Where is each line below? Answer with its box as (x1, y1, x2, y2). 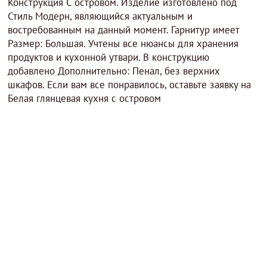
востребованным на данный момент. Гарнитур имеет (8, 23, 240, 36)
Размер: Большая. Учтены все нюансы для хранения (8, 37, 239, 50)
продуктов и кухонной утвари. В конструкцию (8, 51, 210, 64)
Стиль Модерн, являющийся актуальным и (8, 10, 193, 23)
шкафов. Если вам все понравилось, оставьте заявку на (8, 78, 252, 91)
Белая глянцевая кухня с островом (8, 92, 162, 105)
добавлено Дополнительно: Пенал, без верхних (8, 64, 221, 77)
